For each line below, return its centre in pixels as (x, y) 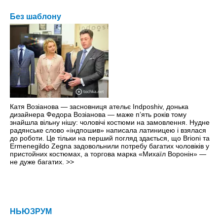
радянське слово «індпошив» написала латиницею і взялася (108, 130)
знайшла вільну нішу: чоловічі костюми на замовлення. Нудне (110, 123)
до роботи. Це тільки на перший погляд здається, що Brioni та (110, 138)
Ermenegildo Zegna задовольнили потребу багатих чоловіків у (110, 146)
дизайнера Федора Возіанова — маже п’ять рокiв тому (98, 115)
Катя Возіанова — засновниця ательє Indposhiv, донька (99, 107)
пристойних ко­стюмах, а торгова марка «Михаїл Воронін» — (108, 154)
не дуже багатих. (38, 162)
